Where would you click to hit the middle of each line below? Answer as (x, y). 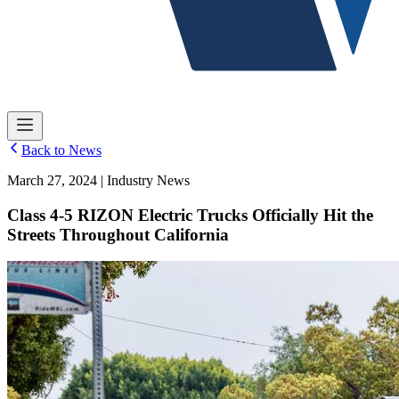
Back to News (61, 150)
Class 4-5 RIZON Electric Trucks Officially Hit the (190, 215)
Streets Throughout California (118, 234)
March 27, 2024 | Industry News (98, 180)
